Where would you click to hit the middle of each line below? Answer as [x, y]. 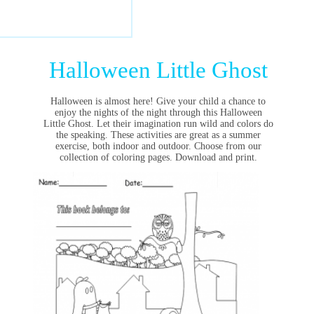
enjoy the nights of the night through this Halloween [158, 112]
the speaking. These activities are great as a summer [158, 135]
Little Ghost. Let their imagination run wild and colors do [158, 124]
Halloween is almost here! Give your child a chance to [158, 101]
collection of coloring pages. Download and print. [158, 157]
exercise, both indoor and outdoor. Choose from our [158, 146]
